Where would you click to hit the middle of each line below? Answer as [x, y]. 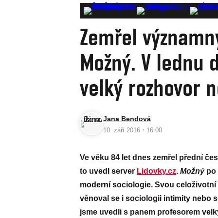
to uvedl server [108, 171]
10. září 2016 [123, 130]
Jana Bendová [127, 119]
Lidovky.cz [156, 171]
